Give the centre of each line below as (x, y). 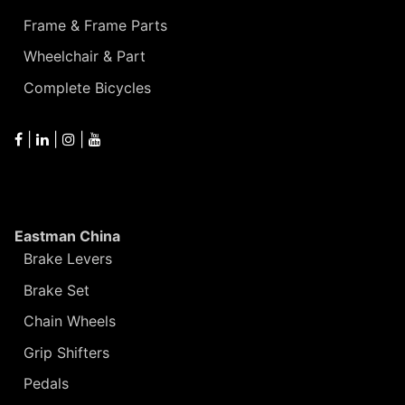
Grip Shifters (66, 352)
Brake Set (57, 290)
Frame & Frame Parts (95, 25)
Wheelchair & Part (85, 57)
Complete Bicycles (87, 88)
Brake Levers (68, 259)
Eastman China (67, 236)
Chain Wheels (70, 321)
